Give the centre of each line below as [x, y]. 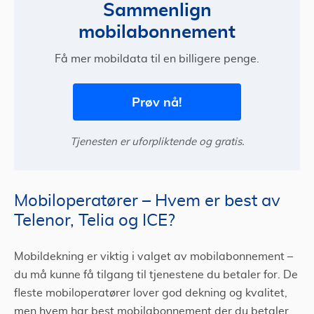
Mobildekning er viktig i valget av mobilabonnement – [153, 257]
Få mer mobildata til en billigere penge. [157, 59]
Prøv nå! [157, 102]
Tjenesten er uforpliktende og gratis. [157, 142]
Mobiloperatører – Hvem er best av [147, 202]
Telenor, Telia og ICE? [95, 221]
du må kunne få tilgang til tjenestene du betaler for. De [156, 275]
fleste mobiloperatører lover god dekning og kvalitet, [151, 293]
